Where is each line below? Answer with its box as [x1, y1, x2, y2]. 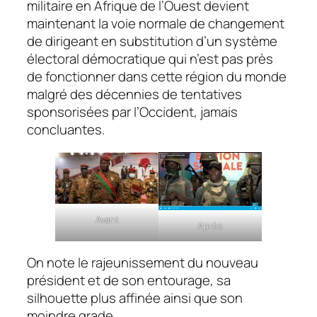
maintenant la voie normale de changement [27, 14, 284, 33]
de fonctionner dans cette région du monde [27, 67, 287, 86]
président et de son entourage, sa [27, 271, 231, 290]
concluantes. [27, 120, 105, 139]
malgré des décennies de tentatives [27, 85, 242, 104]
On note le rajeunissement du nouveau [27, 253, 258, 272]
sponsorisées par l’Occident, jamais [27, 103, 238, 122]
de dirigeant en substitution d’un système [27, 32, 277, 51]
